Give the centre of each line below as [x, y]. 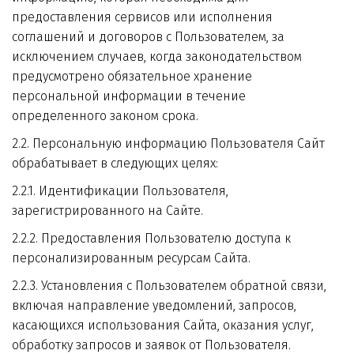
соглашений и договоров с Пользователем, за [148, 37]
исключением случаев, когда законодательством [157, 56]
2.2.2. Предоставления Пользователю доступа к [151, 238]
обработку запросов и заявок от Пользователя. [151, 345]
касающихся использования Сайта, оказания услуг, [163, 325]
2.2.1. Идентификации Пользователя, [120, 191]
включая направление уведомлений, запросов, [154, 305]
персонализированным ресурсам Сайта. [131, 258]
